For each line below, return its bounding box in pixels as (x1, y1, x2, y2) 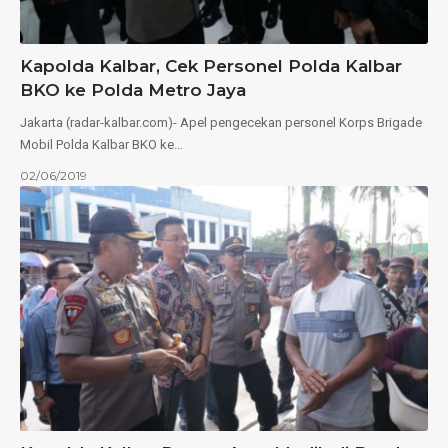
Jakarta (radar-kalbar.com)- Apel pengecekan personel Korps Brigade (20, 115, 422, 131)
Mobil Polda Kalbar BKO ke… (20, 137, 183, 153)
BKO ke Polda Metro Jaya (20, 80, 246, 101)
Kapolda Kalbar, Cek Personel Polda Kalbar (20, 56, 402, 77)
